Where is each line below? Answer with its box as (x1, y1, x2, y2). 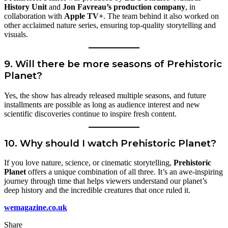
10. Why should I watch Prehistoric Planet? (4, 137, 216, 149)
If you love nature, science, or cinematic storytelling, (4, 158, 174, 167)
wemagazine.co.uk (4, 203, 67, 212)
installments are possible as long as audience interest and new (4, 100, 200, 109)
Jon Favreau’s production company (63, 3, 185, 12)
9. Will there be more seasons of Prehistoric (4, 58, 222, 70)
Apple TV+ (64, 12, 103, 21)
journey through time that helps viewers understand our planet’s (4, 177, 207, 186)
